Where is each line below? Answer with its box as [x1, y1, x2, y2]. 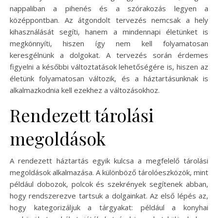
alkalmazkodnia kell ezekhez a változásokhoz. [10, 85, 160, 95]
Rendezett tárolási [10, 103, 154, 127]
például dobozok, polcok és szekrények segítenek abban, [10, 179, 208, 189]
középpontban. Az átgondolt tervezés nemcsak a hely [10, 15, 208, 25]
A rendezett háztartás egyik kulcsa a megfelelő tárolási [10, 156, 208, 166]
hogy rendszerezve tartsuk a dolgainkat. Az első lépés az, [10, 191, 208, 201]
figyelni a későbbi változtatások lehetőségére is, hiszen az [10, 62, 208, 72]
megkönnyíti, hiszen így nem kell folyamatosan [10, 38, 208, 49]
